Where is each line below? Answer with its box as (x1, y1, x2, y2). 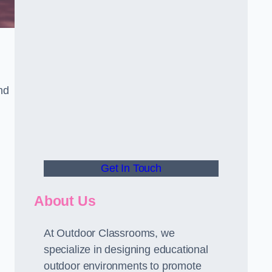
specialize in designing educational (44, 243, 208, 256)
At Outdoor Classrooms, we (44, 227, 175, 239)
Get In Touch (101, 162, 161, 174)
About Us (34, 193, 96, 209)
